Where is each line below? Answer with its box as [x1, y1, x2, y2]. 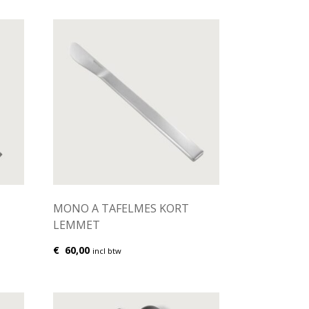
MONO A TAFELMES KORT [52, 201, 189, 217]
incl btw [92, 246, 121, 257]
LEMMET [52, 217, 100, 233]
